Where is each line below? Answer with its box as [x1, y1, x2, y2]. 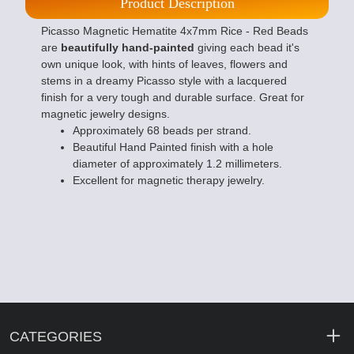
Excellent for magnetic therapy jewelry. [73, 174, 265, 187]
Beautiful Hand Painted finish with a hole [73, 141, 273, 154]
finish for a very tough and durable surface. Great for [41, 91, 304, 104]
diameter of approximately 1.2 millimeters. [73, 157, 282, 171]
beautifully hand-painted [61, 41, 194, 55]
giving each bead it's [194, 41, 299, 55]
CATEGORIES [9, 329, 102, 345]
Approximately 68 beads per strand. [73, 124, 251, 137]
